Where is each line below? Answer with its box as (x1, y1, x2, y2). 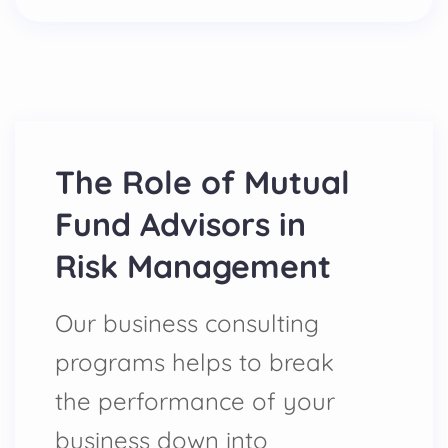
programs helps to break (55, 346, 334, 377)
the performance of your (55, 385, 335, 416)
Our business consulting (55, 307, 319, 338)
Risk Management (55, 245, 331, 286)
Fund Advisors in (55, 203, 306, 244)
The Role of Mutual (55, 161, 350, 202)
